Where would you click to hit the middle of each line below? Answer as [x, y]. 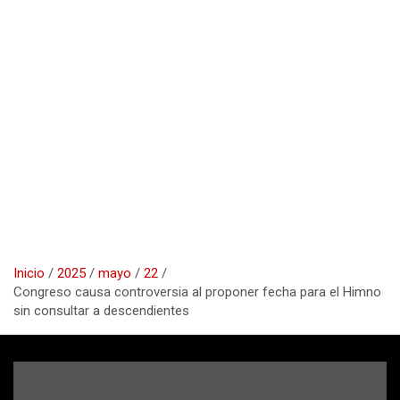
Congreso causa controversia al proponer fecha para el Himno [197, 292]
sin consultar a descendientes [101, 310]
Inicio [29, 273]
